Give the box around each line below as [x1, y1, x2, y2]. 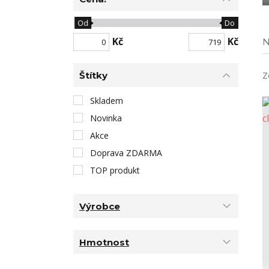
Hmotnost [79, 236, 129, 248]
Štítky [79, 69, 107, 81]
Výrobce [79, 200, 120, 212]
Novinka [90, 112, 122, 124]
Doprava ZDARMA [90, 147, 162, 159]
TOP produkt [90, 165, 140, 176]
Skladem [90, 95, 123, 106]
